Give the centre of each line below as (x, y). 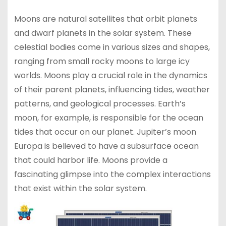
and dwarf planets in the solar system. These (103, 33)
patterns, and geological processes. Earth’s (100, 103)
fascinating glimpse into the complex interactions (112, 174)
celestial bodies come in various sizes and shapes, (112, 47)
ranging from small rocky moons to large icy (102, 61)
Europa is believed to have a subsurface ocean (106, 146)
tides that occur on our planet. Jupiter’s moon (105, 132)
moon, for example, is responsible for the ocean (108, 118)
